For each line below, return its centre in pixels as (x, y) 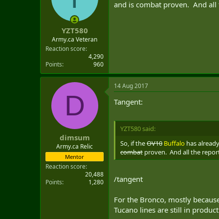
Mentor (75, 157)
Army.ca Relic (75, 146)
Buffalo (174, 143)
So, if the (133, 143)
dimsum (75, 137)
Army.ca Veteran (75, 39)
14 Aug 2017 (131, 86)
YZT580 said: (138, 129)
